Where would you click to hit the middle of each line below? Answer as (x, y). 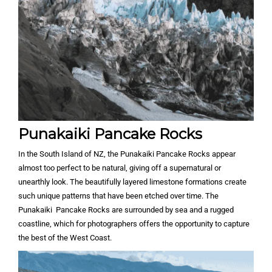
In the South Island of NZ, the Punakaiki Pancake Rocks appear (127, 154)
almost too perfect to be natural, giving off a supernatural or (120, 168)
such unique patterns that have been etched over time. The (118, 196)
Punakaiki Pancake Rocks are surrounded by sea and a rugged (126, 210)
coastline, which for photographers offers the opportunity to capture (134, 224)
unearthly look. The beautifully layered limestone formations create (132, 182)
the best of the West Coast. (65, 238)
